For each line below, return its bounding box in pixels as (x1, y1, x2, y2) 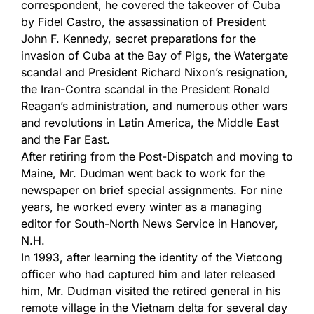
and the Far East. (21, 132, 110, 146)
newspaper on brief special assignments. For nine (21, 183, 282, 197)
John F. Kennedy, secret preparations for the (21, 32, 256, 46)
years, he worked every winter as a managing (21, 200, 262, 214)
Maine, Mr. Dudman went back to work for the (21, 166, 265, 180)
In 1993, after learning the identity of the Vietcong (21, 250, 282, 264)
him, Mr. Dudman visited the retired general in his (21, 284, 280, 298)
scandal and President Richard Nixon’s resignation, (21, 65, 288, 79)
